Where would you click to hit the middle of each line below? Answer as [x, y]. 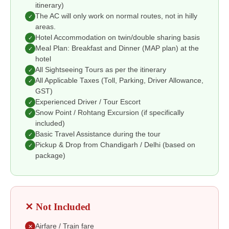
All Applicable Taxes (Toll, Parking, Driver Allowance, [119, 81]
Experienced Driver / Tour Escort [88, 102]
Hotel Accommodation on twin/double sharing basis [118, 38]
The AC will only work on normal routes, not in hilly [116, 16]
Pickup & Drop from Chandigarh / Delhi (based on [115, 145]
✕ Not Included [58, 207]
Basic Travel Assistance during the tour [98, 134]
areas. [45, 27]
